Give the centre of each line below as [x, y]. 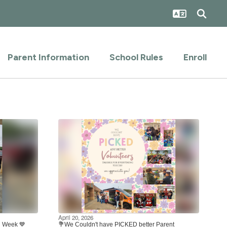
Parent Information [48, 57]
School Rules [136, 57]
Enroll [195, 57]
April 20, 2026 [75, 217]
